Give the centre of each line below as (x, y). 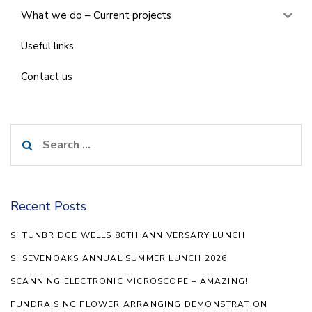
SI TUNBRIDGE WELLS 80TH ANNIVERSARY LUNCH (128, 235)
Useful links (47, 46)
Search (28, 133)
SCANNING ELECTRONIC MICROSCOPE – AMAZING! (130, 281)
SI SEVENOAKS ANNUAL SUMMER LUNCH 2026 (119, 258)
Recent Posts (48, 206)
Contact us (47, 77)
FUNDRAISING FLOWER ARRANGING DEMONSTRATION (139, 304)
